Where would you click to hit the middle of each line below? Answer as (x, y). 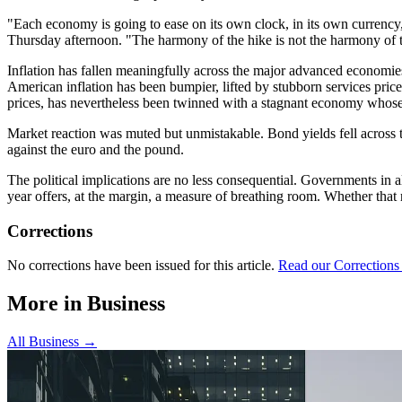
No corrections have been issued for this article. (141, 266)
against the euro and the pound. (96, 149)
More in (47, 304)
